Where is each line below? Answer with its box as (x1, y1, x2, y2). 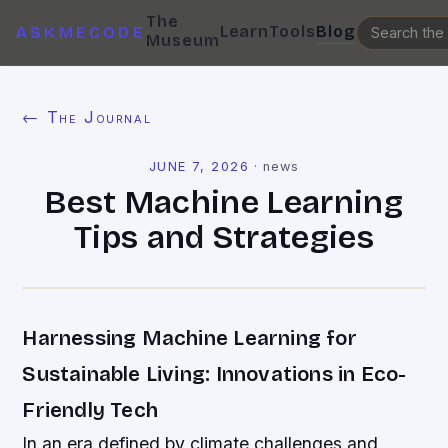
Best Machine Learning (45, 183, 403, 222)
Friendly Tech (22, 398, 159, 423)
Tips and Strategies (73, 218, 375, 257)
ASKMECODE (16, 23, 146, 42)
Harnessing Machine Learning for (22, 326, 357, 351)
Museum (145, 31, 220, 50)
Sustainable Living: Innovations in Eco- (22, 362, 407, 387)
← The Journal (22, 107, 152, 127)
